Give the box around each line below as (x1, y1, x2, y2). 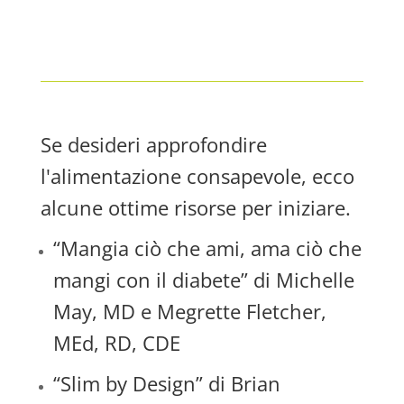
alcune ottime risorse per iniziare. (40, 194, 351, 221)
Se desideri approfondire (40, 131, 267, 158)
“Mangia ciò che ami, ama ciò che (52, 234, 362, 262)
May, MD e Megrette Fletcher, (52, 298, 326, 325)
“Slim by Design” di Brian (52, 370, 280, 397)
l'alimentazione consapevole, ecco (40, 162, 354, 189)
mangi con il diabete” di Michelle (52, 266, 354, 293)
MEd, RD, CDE (52, 329, 180, 356)
